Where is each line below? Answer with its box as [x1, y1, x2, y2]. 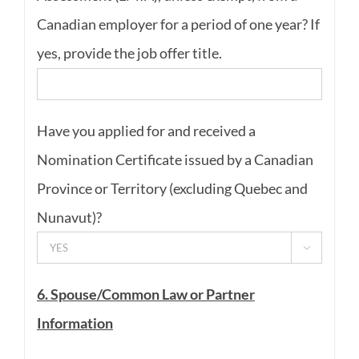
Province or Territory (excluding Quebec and [36, 179, 308, 197]
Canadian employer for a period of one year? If [36, 15, 320, 34]
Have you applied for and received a [36, 121, 256, 139]
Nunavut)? [36, 208, 102, 226]
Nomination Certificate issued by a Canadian [36, 150, 313, 168]
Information [36, 313, 113, 332]
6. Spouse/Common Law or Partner [36, 284, 255, 303]
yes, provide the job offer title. [36, 44, 222, 63]
